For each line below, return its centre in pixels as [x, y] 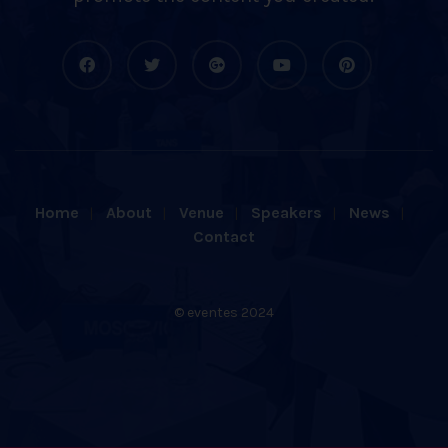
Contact [224, 236]
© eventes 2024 [224, 312]
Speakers [286, 212]
